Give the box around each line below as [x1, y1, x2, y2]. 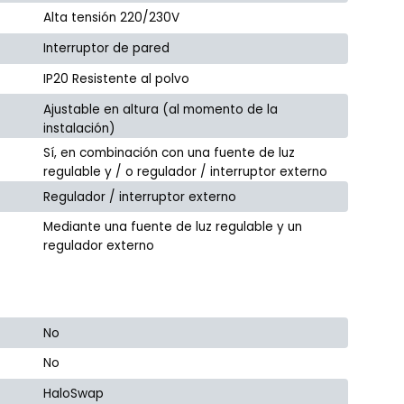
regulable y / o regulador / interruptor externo [43, 163, 328, 181]
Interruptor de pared [43, 40, 170, 58]
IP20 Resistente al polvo [43, 69, 190, 87]
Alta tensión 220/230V [43, 9, 180, 27]
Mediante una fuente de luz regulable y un [43, 218, 303, 236]
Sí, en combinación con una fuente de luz [43, 144, 296, 162]
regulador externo [43, 237, 155, 255]
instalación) [43, 119, 116, 137]
